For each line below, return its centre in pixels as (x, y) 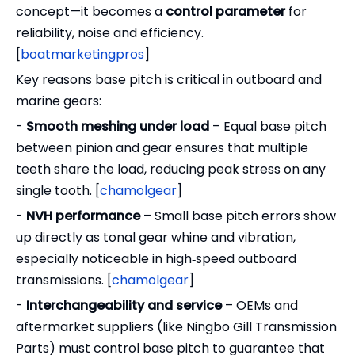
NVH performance (83, 216)
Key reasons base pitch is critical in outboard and (169, 80)
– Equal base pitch (268, 126)
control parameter (225, 11)
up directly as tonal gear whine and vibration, (156, 237)
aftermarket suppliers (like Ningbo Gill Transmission (176, 327)
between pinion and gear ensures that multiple (162, 148)
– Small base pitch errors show (238, 216)
